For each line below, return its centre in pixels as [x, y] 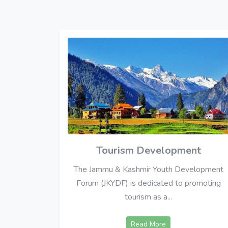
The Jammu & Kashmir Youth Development [148, 170]
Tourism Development [148, 151]
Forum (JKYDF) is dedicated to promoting [148, 183]
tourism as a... [149, 197]
